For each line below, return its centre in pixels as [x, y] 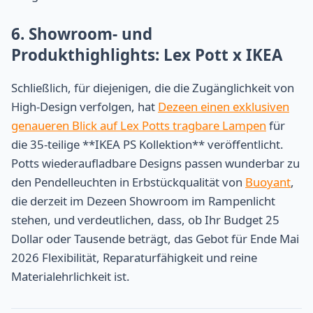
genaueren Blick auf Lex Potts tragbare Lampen [139, 126]
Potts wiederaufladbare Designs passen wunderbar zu [155, 163]
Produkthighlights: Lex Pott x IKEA [147, 55]
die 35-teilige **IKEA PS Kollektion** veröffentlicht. [147, 145]
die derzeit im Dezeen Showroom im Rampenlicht [143, 201]
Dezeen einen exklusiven [224, 107]
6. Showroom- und [82, 34]
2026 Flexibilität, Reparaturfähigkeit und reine [134, 258]
